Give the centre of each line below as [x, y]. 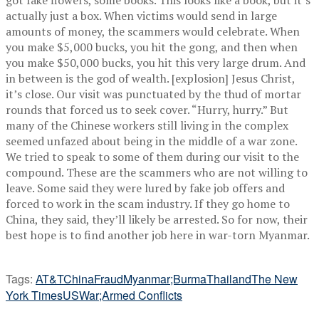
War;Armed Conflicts [131, 295]
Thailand [229, 278]
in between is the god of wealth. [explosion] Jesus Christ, [150, 78]
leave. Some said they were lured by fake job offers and [145, 188]
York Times [34, 295]
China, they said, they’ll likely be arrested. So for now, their [157, 219]
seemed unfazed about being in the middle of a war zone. [151, 141]
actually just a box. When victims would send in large [141, 15]
